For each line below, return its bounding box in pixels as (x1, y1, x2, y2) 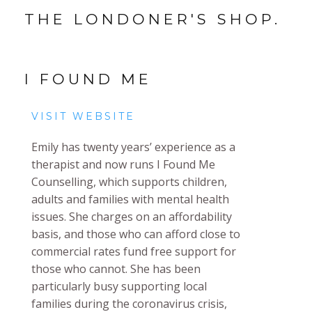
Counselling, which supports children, (31, 173, 227, 189)
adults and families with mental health (31, 191, 229, 207)
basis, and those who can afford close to (31, 226, 240, 242)
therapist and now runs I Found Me (31, 156, 215, 172)
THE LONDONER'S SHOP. (24, 10, 281, 28)
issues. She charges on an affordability (31, 208, 232, 224)
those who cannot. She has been (31, 260, 201, 276)
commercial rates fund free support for (31, 243, 236, 259)
